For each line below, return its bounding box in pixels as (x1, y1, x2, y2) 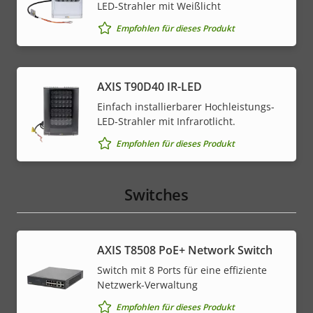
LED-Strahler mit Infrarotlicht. (97, 115, 235, 129)
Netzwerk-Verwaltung (97, 278, 198, 292)
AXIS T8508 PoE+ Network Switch (97, 242, 272, 259)
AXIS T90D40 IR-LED (97, 79, 202, 95)
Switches (124, 184, 189, 205)
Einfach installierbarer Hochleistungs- (97, 100, 275, 114)
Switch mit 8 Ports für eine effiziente (97, 263, 267, 277)
